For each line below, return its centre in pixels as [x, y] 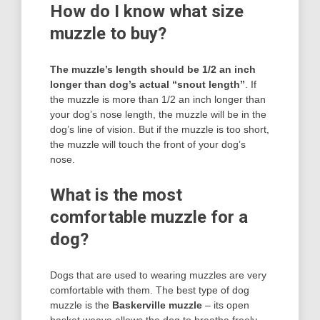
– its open [226, 305]
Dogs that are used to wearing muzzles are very [158, 275]
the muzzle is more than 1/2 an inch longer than [158, 99]
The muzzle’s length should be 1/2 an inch [153, 69]
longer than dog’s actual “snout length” [147, 84]
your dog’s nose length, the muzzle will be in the [158, 114]
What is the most [116, 195]
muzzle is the [81, 305]
